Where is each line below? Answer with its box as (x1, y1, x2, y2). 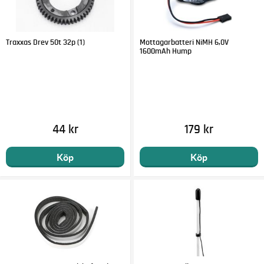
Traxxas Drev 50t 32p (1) (6, 38, 85, 47)
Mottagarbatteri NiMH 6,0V (139, 38, 229, 47)
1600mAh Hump (139, 47, 192, 56)
